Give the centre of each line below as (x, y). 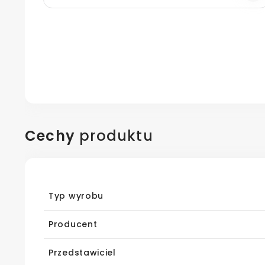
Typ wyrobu (76, 196)
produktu (114, 136)
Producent (73, 224)
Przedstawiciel (82, 253)
